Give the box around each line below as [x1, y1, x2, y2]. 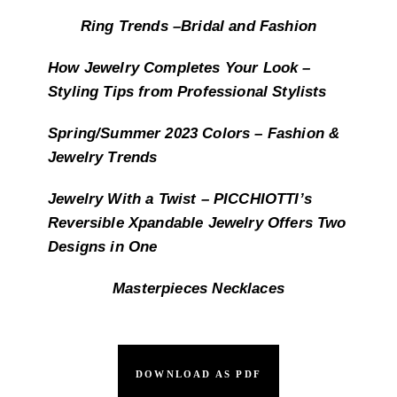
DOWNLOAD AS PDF [136, 369, 261, 380]
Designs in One [48, 238, 158, 256]
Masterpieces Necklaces [113, 280, 284, 298]
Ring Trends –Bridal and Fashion [80, 18, 317, 35]
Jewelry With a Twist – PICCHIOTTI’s [48, 191, 312, 208]
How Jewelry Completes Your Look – [48, 59, 311, 77]
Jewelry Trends [48, 149, 158, 167]
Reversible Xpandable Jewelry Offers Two [48, 214, 346, 232]
